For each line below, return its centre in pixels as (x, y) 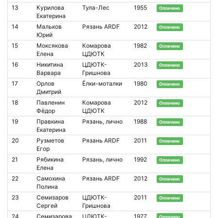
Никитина (50, 64)
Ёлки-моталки (102, 83)
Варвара (49, 73)
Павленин (51, 102)
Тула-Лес (96, 7)
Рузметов (50, 140)
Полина (47, 186)
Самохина (51, 178)
